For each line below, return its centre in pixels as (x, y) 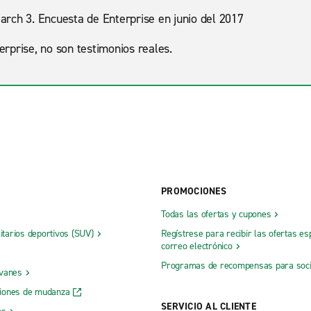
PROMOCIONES (194, 191)
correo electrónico (197, 246)
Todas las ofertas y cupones (216, 214)
